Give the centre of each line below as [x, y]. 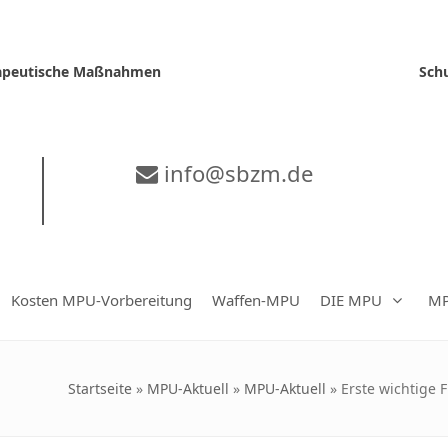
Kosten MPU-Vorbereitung [101, 299]
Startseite [100, 388]
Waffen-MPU [256, 299]
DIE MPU [351, 299]
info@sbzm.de [235, 173]
